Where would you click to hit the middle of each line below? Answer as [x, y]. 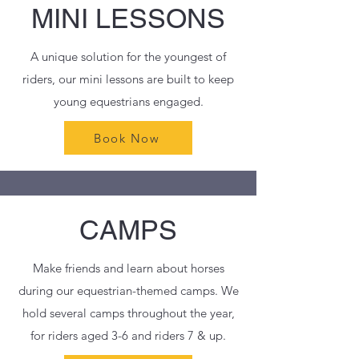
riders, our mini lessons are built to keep [128, 79]
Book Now [127, 138]
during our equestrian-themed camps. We [128, 290]
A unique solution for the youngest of [128, 56]
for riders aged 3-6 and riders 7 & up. [128, 335]
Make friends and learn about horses [128, 268]
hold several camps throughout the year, [128, 313]
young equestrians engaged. [128, 101]
